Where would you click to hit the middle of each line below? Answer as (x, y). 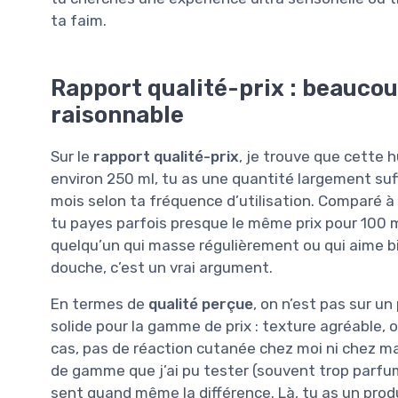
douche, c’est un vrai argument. (162, 267)
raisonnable (117, 114)
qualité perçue (201, 303)
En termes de (99, 303)
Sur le (72, 156)
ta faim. (79, 20)
